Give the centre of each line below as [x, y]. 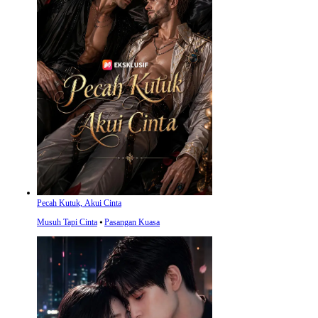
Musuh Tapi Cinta [67, 222]
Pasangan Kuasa [132, 222]
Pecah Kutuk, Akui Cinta [79, 203]
